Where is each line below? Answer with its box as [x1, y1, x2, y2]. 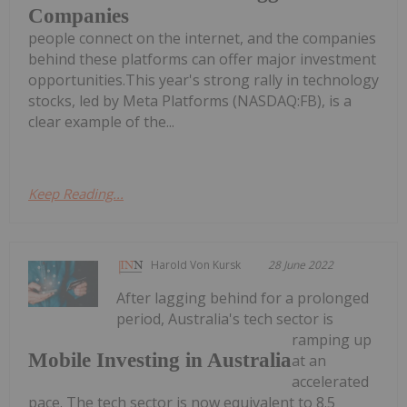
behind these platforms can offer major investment [28, 48, 376, 69]
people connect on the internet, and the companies [28, 27, 376, 48]
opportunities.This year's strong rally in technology [28, 69, 379, 90]
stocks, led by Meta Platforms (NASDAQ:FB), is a [28, 90, 352, 111]
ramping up [292, 329, 372, 350]
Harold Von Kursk [151, 256, 242, 273]
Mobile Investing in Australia [28, 349, 292, 372]
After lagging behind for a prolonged [116, 287, 370, 308]
